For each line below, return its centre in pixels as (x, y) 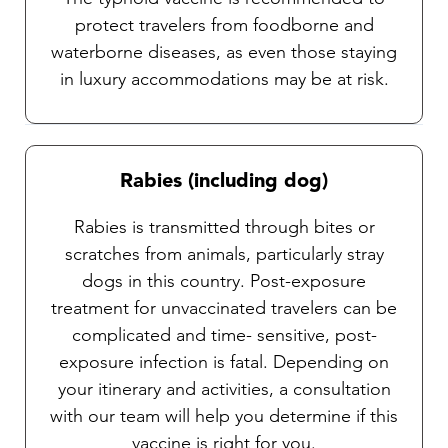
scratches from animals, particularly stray (224, 254)
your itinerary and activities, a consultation (224, 389)
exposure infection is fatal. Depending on (224, 362)
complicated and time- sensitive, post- (224, 335)
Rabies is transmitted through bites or (224, 227)
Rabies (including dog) (224, 182)
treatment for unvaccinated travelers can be (224, 308)
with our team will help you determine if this (224, 416)
